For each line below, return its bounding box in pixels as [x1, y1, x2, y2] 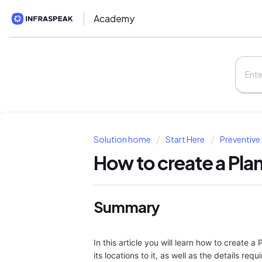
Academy [93, 13, 135, 25]
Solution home [94, 135, 152, 144]
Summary [94, 198, 160, 216]
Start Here [166, 135, 205, 144]
